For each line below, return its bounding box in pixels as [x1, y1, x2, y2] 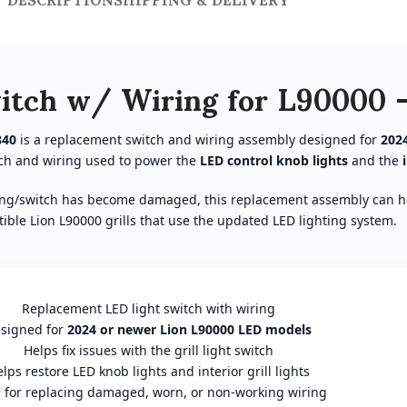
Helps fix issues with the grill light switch [23, 341, 273, 359]
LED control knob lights [199, 151, 348, 169]
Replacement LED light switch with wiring [21, 299, 275, 317]
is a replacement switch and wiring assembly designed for [15, 130, 381, 148]
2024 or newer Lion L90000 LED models [67, 320, 312, 338]
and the [347, 151, 402, 169]
